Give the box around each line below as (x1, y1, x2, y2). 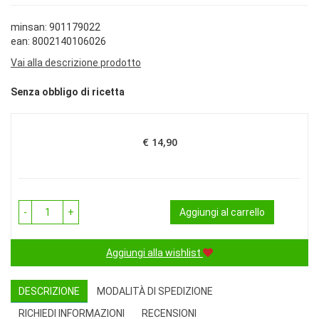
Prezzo (158, 141, 192, 155)
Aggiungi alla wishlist (106, 247, 201, 259)
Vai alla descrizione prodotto (11, 57, 141, 68)
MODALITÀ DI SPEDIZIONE (97, 286, 213, 298)
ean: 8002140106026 (11, 36, 106, 47)
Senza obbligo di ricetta (11, 86, 125, 98)
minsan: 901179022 (11, 21, 100, 33)
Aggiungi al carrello (179, 206, 265, 219)
